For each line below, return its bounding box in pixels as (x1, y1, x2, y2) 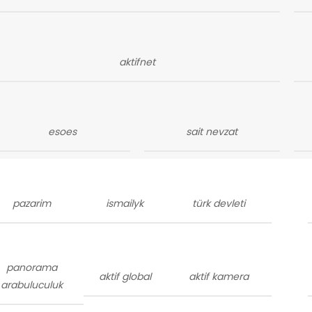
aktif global (98, 269, 151, 283)
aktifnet (118, 55, 155, 69)
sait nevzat (186, 125, 238, 139)
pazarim (13, 196, 52, 210)
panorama (6, 260, 58, 274)
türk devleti (192, 196, 246, 210)
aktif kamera (189, 269, 249, 283)
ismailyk (106, 196, 144, 210)
